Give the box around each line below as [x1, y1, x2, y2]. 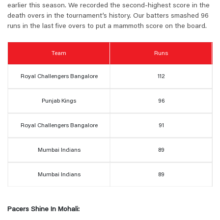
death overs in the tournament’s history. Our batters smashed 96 [7, 13, 209, 20]
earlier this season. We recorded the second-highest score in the [7, 2, 210, 10]
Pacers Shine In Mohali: [7, 206, 80, 214]
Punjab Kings [42, 98, 76, 105]
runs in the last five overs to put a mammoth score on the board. [7, 23, 207, 30]
